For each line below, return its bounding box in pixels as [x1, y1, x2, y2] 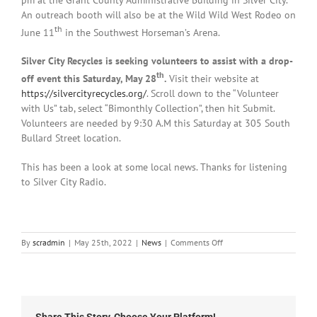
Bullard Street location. [21, 131, 121, 144]
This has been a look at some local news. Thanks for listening [21, 160, 287, 173]
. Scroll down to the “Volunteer [146, 86, 279, 100]
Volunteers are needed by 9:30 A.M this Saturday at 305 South [21, 116, 290, 129]
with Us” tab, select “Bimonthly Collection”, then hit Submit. [21, 101, 275, 115]
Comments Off [171, 236, 223, 248]
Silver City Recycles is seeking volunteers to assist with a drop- [21, 54, 293, 68]
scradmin [33, 236, 65, 248]
